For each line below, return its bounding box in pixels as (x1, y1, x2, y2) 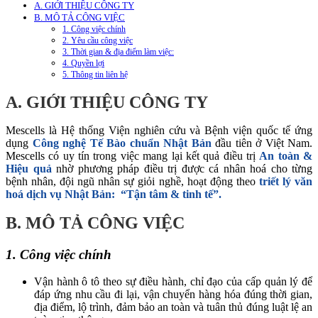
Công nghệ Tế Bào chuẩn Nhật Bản (32, 136, 212, 149)
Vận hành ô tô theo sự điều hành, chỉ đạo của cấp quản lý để (34, 275, 312, 288)
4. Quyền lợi (62, 58, 104, 68)
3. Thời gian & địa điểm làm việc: (62, 47, 174, 57)
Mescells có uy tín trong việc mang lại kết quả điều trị (6, 149, 260, 162)
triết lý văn (258, 175, 313, 187)
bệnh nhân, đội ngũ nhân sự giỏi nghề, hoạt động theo (6, 175, 259, 187)
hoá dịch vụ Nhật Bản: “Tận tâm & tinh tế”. (6, 187, 221, 200)
